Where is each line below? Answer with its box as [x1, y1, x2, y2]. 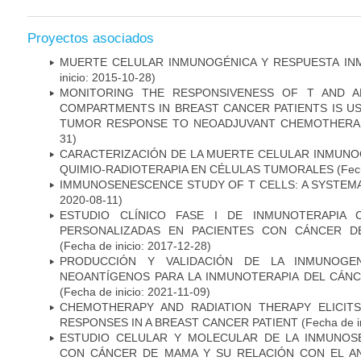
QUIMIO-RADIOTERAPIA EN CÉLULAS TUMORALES [60, 162, 334, 176]
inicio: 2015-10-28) [60, 70, 156, 84]
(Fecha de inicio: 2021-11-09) [60, 284, 210, 298]
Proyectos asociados [27, 30, 154, 46]
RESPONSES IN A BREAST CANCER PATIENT [60, 315, 298, 329]
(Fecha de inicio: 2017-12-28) [60, 239, 211, 252]
